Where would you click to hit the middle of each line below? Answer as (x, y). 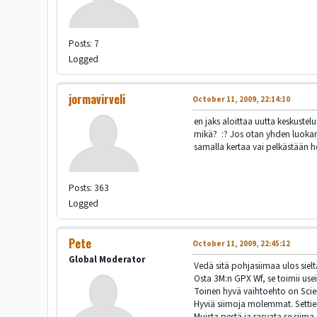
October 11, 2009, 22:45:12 (242, 244)
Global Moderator (107, 260)
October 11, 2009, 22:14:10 (242, 100)
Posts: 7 (84, 44)
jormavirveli (97, 99)
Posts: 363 (89, 188)
